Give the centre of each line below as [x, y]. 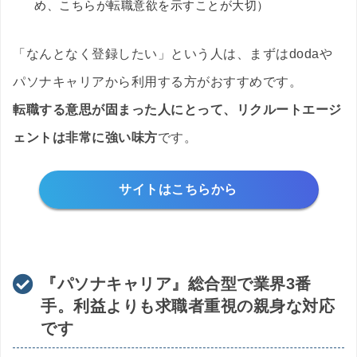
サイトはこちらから [178, 189]
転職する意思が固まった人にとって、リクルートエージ [177, 109]
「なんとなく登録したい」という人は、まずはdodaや [173, 53]
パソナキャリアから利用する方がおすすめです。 [157, 81]
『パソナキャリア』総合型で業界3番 [176, 283]
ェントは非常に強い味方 [85, 137]
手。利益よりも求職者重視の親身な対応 [188, 306]
